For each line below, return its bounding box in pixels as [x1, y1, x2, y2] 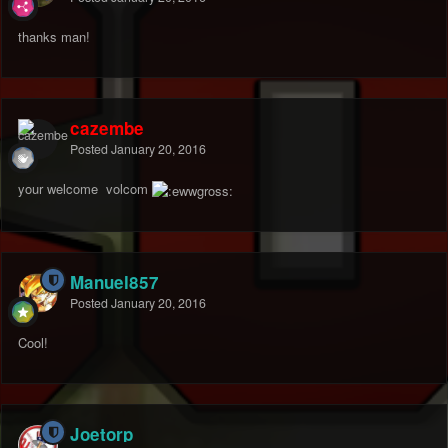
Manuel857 [70, 270, 159, 295]
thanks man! [18, 27, 90, 47]
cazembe [70, 116, 144, 141]
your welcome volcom [18, 179, 152, 199]
